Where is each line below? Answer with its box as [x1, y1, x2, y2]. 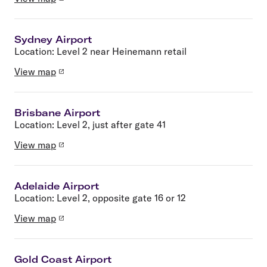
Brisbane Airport [14, 106, 100, 119]
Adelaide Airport [14, 179, 99, 192]
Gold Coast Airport [14, 253, 111, 265]
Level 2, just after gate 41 [57, 118, 166, 131]
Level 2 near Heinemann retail [57, 45, 187, 57]
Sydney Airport [14, 33, 92, 45]
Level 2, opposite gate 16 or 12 [57, 191, 186, 204]
